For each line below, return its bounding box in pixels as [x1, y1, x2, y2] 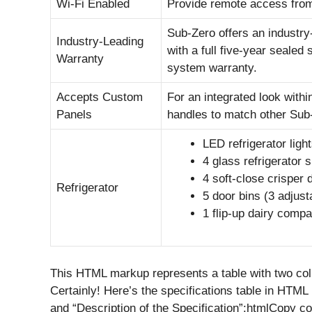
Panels [56, 108, 92, 121]
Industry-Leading [56, 35, 143, 48]
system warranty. [167, 61, 257, 75]
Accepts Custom [56, 91, 143, 104]
